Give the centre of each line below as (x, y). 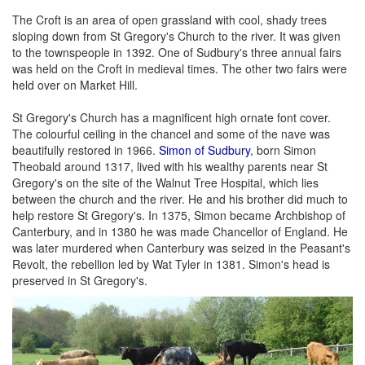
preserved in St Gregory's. (80, 280)
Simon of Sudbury (204, 150)
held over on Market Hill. (75, 84)
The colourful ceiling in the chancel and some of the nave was (171, 133)
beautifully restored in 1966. (86, 150)
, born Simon (283, 150)
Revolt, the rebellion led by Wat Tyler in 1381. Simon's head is (171, 264)
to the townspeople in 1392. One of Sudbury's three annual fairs (177, 52)
